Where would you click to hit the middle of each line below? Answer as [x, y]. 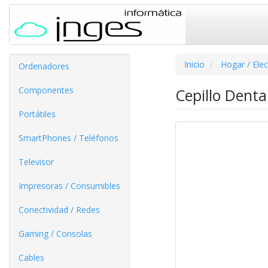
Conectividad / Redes [59, 210]
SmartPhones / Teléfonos [68, 138]
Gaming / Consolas [55, 234]
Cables [31, 258]
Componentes [46, 90]
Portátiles [37, 114]
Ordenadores [44, 66]
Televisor [36, 162]
